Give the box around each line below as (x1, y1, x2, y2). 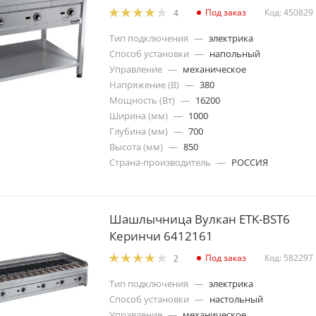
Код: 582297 (265, 252, 313, 265)
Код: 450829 (265, 6, 313, 19)
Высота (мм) (109, 140, 163, 153)
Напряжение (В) (109, 78, 179, 91)
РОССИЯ (231, 155, 268, 169)
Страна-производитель (109, 155, 211, 169)
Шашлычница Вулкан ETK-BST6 (109, 210, 290, 227)
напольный (209, 47, 260, 60)
